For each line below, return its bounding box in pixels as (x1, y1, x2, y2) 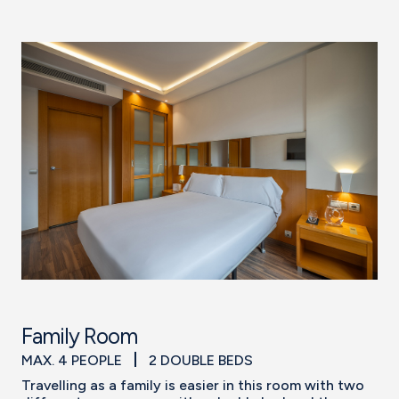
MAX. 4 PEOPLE (21, 351, 126, 369)
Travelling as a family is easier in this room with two (21, 377, 364, 395)
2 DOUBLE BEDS (149, 351, 253, 369)
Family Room (21, 322, 137, 349)
